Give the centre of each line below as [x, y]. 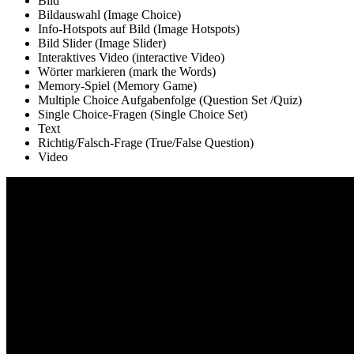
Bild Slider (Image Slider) [102, 43]
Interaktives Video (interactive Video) [131, 58]
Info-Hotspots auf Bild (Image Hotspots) [139, 29]
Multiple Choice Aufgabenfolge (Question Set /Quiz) [170, 100]
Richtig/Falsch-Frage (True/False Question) [146, 143]
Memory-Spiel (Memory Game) [117, 86]
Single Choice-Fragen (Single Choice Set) [143, 115]
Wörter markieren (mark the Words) [127, 72]
